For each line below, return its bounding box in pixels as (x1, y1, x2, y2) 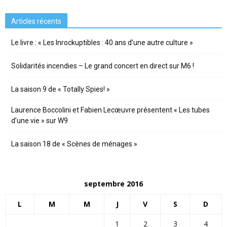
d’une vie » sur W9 (11, 117, 68, 125)
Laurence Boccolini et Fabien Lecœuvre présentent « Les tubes (11, 106, 210, 115)
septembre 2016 (84, 179, 143, 189)
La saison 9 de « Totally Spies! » (11, 85, 110, 94)
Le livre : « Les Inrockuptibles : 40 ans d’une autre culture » (11, 39, 193, 47)
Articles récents (11, 17, 61, 26)
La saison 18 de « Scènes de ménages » (11, 140, 137, 148)
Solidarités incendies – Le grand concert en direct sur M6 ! (11, 62, 194, 70)
